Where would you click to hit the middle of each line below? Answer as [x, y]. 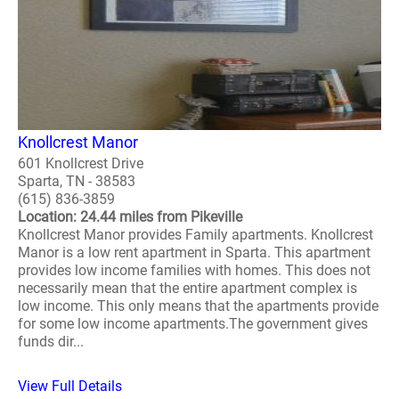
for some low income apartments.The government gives [193, 323]
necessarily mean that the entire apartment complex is [187, 288]
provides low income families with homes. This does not [194, 270]
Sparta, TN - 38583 [77, 181]
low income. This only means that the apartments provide [198, 305]
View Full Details [70, 386]
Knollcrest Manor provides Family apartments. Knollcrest [195, 234]
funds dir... [51, 341]
